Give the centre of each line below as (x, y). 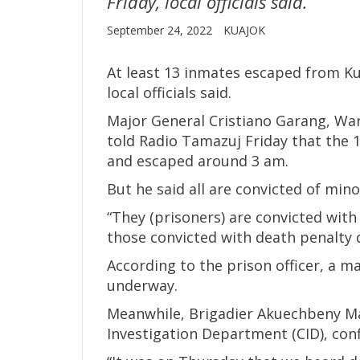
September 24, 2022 (161, 30)
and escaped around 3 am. (198, 160)
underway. (142, 285)
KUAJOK (244, 30)
